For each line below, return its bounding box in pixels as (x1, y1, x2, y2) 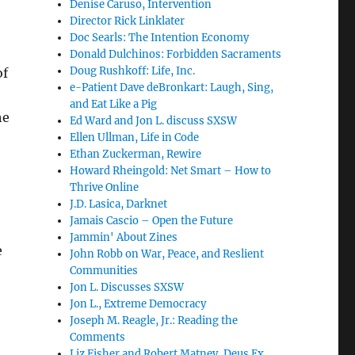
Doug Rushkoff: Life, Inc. (70, 64, 196, 78)
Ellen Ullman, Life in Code (70, 131, 200, 144)
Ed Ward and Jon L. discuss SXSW (70, 114, 238, 128)
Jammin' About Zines (70, 231, 178, 244)
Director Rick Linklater (70, 14, 185, 28)
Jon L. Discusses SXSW (70, 281, 185, 294)
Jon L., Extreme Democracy (70, 297, 207, 311)
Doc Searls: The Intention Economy (70, 31, 250, 44)
